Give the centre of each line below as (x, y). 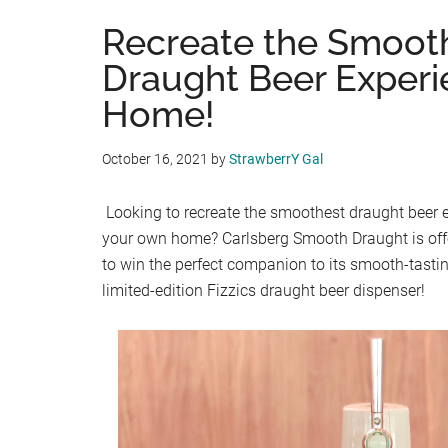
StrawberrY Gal (276, 159)
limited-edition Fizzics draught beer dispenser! (263, 290)
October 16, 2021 (155, 159)
